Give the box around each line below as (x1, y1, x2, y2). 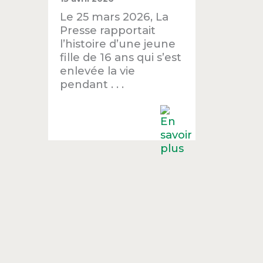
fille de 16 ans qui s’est (60, 50, 182, 65)
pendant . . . (60, 77, 124, 92)
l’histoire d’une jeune (60, 37, 176, 51)
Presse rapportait (60, 23, 156, 38)
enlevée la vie (60, 64, 136, 78)
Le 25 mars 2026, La (60, 10, 169, 24)
